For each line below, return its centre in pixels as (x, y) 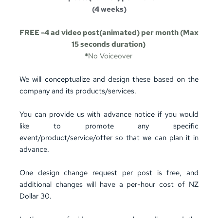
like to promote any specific (109, 126)
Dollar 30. (36, 196)
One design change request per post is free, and (109, 173)
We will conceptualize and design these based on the (109, 79)
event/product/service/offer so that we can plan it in (109, 138)
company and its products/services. (79, 91)
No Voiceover (110, 56)
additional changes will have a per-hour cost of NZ (109, 184)
